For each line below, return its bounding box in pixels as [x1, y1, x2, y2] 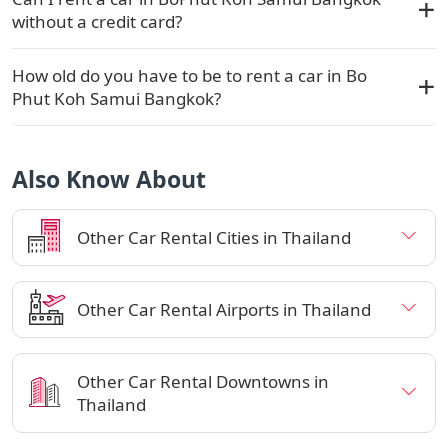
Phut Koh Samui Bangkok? [12, 86, 221, 110]
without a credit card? [12, 9, 182, 33]
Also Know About [12, 162, 206, 195]
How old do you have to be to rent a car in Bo [12, 63, 367, 87]
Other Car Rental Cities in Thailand [77, 225, 351, 249]
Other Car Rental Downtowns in [77, 369, 329, 393]
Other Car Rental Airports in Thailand [77, 297, 371, 321]
